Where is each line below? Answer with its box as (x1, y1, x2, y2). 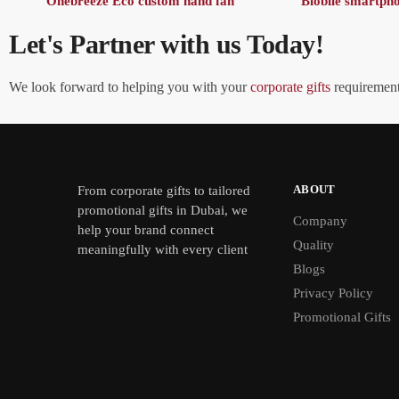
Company (293, 214, 347, 229)
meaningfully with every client (77, 242, 248, 257)
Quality (293, 238, 334, 253)
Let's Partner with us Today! (9, 28, 323, 59)
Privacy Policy (293, 286, 373, 301)
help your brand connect (77, 223, 214, 238)
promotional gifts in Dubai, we (77, 203, 248, 218)
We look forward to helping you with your (9, 78, 250, 94)
